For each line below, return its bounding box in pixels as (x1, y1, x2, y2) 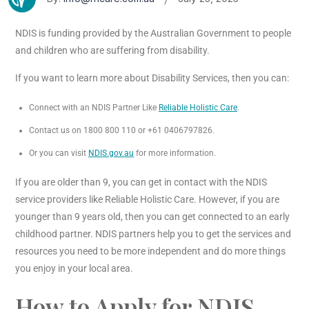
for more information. (134, 148, 218, 159)
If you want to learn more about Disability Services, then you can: (15, 72, 289, 84)
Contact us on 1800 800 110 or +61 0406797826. (29, 126, 215, 136)
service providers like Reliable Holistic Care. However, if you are (15, 194, 279, 206)
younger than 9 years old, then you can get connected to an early (15, 211, 290, 223)
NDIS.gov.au (88, 148, 134, 159)
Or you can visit (29, 148, 88, 159)
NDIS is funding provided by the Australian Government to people (15, 28, 291, 39)
